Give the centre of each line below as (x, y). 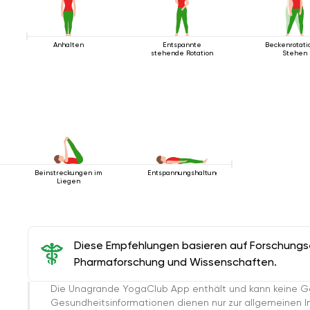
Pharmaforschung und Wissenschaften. (175, 262)
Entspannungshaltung (183, 172)
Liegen (68, 181)
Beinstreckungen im (69, 172)
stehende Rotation (182, 53)
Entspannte (182, 44)
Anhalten (68, 44)
